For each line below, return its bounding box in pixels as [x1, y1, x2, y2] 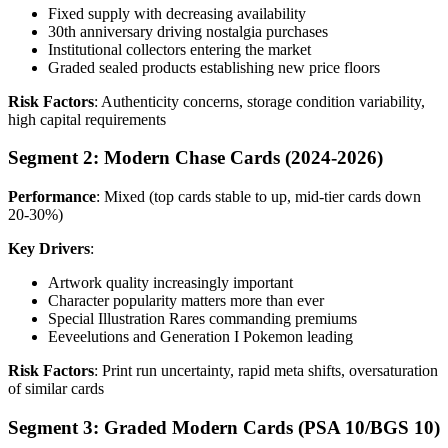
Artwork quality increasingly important [48, 274, 293, 292]
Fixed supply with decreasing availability [48, 4, 306, 22]
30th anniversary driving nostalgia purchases [48, 22, 328, 40]
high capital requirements [8, 110, 166, 128]
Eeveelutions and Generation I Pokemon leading [48, 328, 353, 346]
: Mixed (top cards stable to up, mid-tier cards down [96, 188, 421, 206]
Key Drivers [8, 240, 90, 258]
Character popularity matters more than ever [48, 292, 324, 310]
